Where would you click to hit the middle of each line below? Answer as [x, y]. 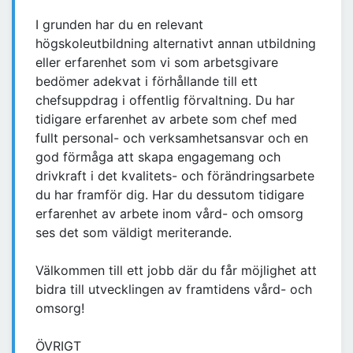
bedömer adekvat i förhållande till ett [147, 82]
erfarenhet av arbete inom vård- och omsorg [169, 214]
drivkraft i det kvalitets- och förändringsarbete [175, 176]
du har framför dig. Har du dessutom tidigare [170, 195]
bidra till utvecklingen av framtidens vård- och [174, 290]
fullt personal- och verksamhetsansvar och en [172, 138]
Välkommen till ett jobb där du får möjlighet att [176, 271]
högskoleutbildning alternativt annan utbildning [176, 44]
